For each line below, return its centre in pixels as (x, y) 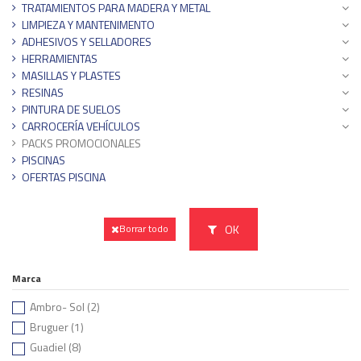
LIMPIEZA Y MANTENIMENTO (88, 24)
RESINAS (43, 92)
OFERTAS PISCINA (64, 176)
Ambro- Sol (58, 306)
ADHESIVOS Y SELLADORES (87, 41)
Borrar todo (143, 229)
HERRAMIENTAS (60, 58)
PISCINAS (44, 160)
